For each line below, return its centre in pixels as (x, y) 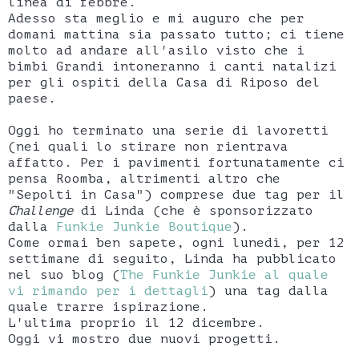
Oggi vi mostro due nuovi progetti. (144, 339)
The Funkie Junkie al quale (224, 275)
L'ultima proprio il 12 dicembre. (136, 323)
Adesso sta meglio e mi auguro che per (156, 19)
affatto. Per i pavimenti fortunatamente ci (176, 163)
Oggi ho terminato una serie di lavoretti (168, 131)
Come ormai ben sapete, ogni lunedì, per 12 (176, 243)
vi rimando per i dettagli (108, 291)
